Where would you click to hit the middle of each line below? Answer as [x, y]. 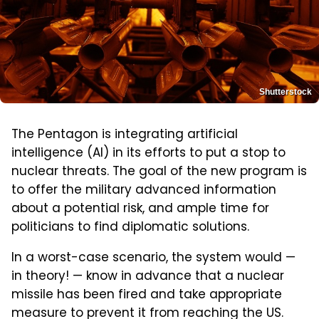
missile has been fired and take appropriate [147, 295]
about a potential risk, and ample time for [140, 209]
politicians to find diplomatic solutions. [130, 228]
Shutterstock [286, 91]
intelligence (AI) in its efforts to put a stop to [148, 153]
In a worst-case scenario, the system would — [153, 258]
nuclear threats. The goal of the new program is [159, 172]
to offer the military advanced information [144, 190]
